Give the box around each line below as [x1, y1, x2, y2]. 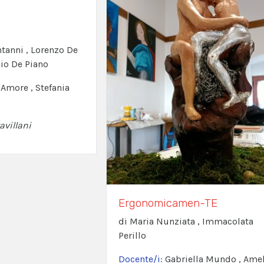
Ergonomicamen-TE [118, 196, 217, 210]
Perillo [118, 230, 146, 242]
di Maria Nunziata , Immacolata [118, 216, 253, 227]
